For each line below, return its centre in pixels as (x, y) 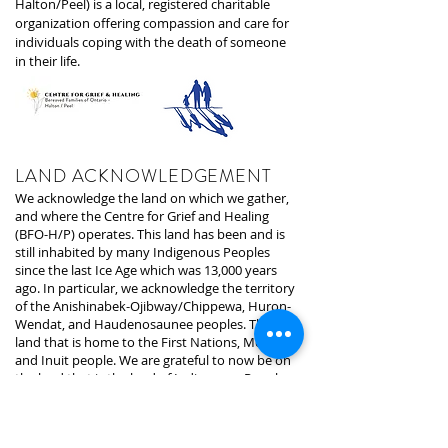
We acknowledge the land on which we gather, (152, 198)
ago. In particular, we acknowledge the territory (155, 288)
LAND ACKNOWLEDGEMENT (143, 176)
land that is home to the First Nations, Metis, (147, 342)
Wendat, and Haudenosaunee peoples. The (143, 324)
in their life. (50, 61)
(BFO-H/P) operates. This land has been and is (150, 234)
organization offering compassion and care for (152, 23)
